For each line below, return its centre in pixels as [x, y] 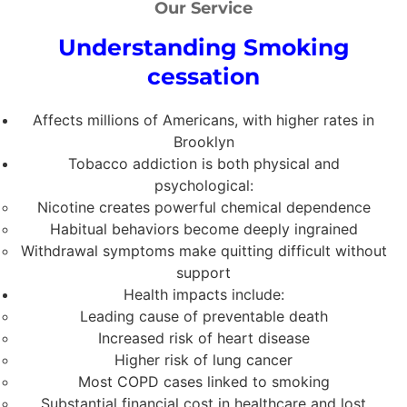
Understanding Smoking [203, 48]
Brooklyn [203, 142]
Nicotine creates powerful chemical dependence [203, 208]
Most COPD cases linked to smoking [203, 382]
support [203, 273]
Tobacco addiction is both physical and [203, 164]
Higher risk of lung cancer [203, 360]
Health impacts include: [203, 295]
